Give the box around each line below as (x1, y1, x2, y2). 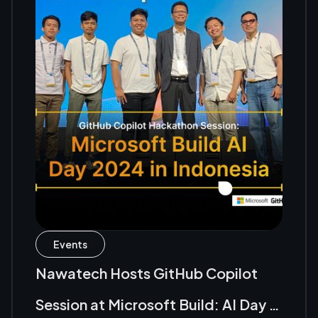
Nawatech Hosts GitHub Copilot (35, 264, 258, 283)
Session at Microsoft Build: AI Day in (35, 295, 280, 314)
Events (53, 238, 87, 251)
